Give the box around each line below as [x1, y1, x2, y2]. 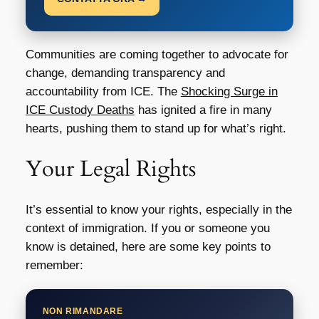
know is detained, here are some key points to [25, 239, 271, 253]
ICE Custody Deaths [25, 103, 135, 117]
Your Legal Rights [25, 154, 196, 184]
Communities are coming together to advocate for [25, 47, 288, 61]
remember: [25, 258, 83, 272]
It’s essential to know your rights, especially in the [25, 202, 292, 216]
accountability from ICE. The [25, 84, 181, 98]
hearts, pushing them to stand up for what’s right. [25, 121, 286, 135]
